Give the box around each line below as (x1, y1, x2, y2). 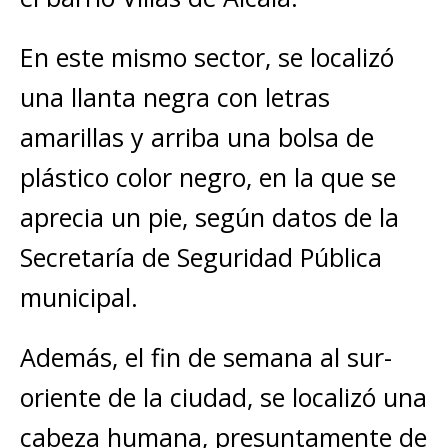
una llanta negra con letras (20, 80, 330, 114)
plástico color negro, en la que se (20, 160, 396, 194)
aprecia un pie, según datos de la (20, 200, 399, 234)
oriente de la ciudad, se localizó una (20, 380, 427, 414)
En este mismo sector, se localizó (20, 40, 394, 74)
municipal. (20, 280, 138, 314)
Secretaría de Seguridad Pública (20, 240, 382, 274)
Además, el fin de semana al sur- (20, 340, 392, 374)
